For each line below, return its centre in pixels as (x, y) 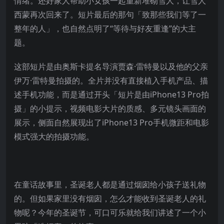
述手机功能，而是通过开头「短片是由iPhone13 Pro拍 (111, 94)
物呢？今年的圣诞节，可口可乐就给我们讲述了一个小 (110, 212)
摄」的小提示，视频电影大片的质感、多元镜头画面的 (110, 108)
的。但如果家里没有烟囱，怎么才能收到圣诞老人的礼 (110, 198)
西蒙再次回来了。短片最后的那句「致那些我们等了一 (110, 14)
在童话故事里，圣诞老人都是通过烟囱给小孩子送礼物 (110, 184)
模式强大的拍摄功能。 (54, 136)
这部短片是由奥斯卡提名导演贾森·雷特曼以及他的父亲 (111, 66)
